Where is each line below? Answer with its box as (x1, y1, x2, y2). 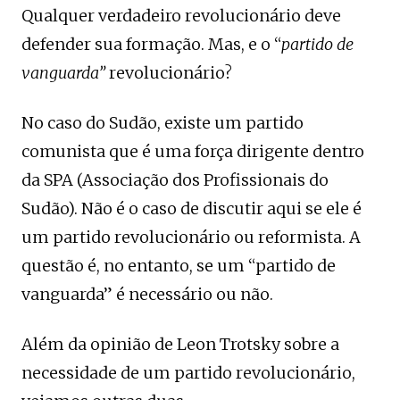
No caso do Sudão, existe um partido (21, 112, 304, 133)
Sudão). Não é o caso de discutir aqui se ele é (21, 198, 362, 219)
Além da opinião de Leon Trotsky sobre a (21, 334, 339, 354)
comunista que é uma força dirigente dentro (21, 141, 364, 162)
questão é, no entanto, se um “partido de (21, 255, 336, 276)
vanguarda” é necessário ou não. (21, 284, 273, 304)
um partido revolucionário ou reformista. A (21, 227, 361, 247)
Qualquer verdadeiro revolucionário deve (21, 5, 341, 26)
